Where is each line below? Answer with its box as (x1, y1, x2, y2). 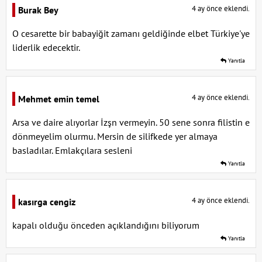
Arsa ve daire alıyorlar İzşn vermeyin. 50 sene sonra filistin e (12, 116, 250, 128)
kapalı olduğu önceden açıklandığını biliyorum (12, 219, 199, 231)
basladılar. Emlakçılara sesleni (12, 144, 132, 156)
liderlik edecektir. (12, 42, 80, 53)
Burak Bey (18, 4, 58, 16)
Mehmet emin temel (18, 93, 99, 105)
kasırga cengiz (18, 196, 75, 208)
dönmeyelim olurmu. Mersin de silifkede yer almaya (12, 130, 218, 142)
